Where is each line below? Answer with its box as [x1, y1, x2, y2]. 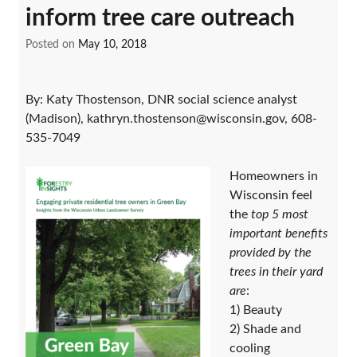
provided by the [229, 245, 312, 259]
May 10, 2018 [78, 38, 147, 50]
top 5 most [251, 207, 308, 221]
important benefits [229, 226, 328, 240]
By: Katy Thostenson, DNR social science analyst [25, 92, 297, 106]
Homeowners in [229, 169, 318, 182]
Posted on [25, 38, 78, 50]
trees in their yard [229, 265, 323, 278]
